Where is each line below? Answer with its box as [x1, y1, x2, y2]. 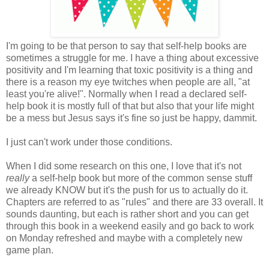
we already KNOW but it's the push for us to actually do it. [6, 185, 248, 195]
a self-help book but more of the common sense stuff [32, 173, 252, 183]
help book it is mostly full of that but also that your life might [6, 101, 254, 111]
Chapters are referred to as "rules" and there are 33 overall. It [6, 197, 263, 207]
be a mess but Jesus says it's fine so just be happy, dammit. [6, 113, 259, 123]
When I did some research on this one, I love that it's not [6, 161, 241, 171]
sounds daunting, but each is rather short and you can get [6, 209, 249, 219]
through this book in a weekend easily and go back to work [6, 221, 254, 231]
